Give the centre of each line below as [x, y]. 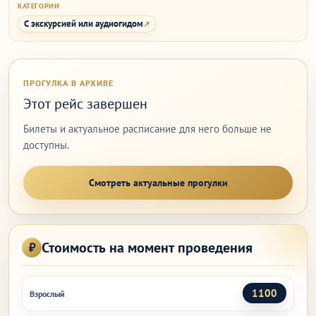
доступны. [46, 145]
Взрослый [47, 294]
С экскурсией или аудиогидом [84, 24]
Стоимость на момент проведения [147, 248]
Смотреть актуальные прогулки [158, 182]
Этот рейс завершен [85, 104]
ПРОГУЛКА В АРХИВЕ [69, 83]
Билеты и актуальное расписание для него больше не [147, 129]
